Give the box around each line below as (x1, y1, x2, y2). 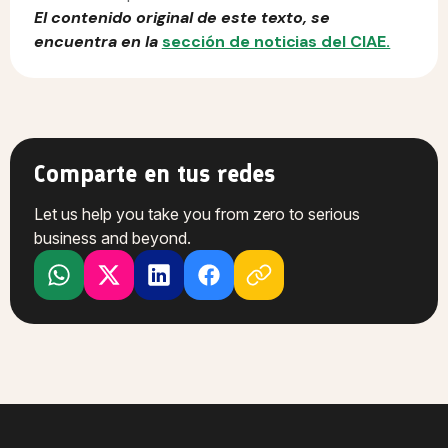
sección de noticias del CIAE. (161, 31, 391, 52)
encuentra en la (34, 31, 162, 52)
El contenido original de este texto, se (34, 7, 331, 28)
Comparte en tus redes (34, 159, 275, 188)
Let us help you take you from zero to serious (34, 204, 361, 224)
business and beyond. (34, 228, 191, 248)
